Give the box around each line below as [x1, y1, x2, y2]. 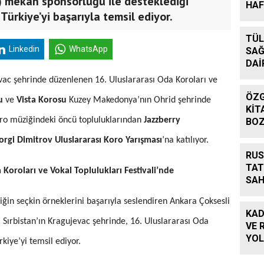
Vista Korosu [14, 95, 69, 105]
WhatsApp [69, 44, 108, 54]
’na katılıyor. [162, 135, 209, 145]
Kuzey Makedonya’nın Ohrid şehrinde [69, 95, 211, 105]
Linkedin [8, 44, 39, 54]
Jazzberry [144, 115, 180, 125]
